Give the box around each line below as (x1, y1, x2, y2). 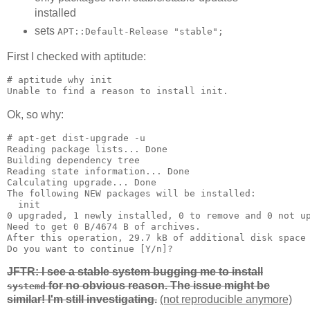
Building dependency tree (7, 154, 179, 165)
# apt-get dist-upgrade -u (7, 132, 145, 143)
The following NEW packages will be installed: (7, 188, 256, 199)
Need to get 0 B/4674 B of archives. (7, 221, 201, 232)
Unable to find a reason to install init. (7, 85, 228, 96)
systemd (7, 281, 46, 292)
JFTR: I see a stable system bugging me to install (7, 266, 263, 278)
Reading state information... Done (7, 165, 190, 176)
